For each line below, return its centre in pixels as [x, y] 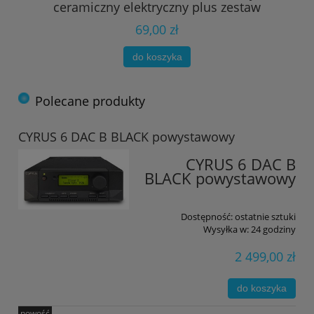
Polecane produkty [90, 101]
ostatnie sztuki [265, 216]
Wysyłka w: [226, 229]
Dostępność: [207, 216]
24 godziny [273, 229]
